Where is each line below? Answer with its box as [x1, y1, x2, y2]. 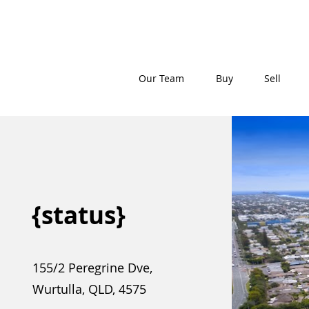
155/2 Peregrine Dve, [32, 259, 152, 276]
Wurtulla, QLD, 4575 [32, 281, 146, 297]
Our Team [138, 72, 184, 85]
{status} [31, 199, 126, 232]
